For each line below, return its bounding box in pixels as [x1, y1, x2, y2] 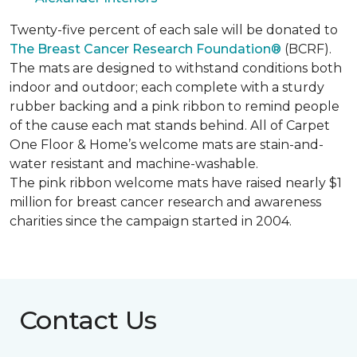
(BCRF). [281, 41, 331, 57]
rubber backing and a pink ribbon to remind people [10, 98, 339, 114]
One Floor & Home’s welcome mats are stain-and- [10, 136, 324, 152]
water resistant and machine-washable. [10, 155, 258, 171]
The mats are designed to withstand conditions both [10, 60, 342, 76]
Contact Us [19, 304, 157, 335]
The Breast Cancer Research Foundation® [10, 41, 281, 57]
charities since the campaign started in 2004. [10, 213, 292, 229]
